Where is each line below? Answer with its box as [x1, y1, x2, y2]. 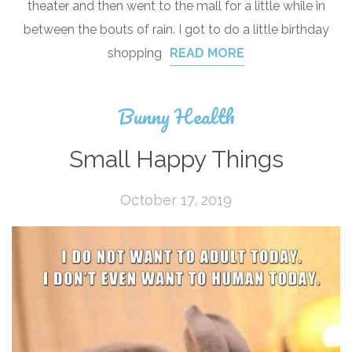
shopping [108, 46, 162, 60]
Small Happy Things [68, 145, 284, 173]
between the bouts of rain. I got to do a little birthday [23, 22, 329, 37]
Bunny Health [117, 100, 235, 133]
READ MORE [170, 46, 244, 60]
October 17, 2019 [120, 192, 232, 208]
